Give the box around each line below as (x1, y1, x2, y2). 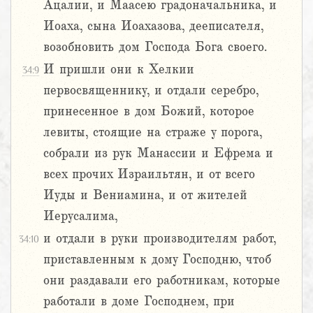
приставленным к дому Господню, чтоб (43, 252, 271, 267)
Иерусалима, (43, 209, 117, 224)
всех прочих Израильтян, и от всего (43, 167, 255, 182)
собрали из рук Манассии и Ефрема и (43, 146, 273, 161)
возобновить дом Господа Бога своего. (43, 40, 267, 54)
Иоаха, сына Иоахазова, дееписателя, (43, 19, 263, 34)
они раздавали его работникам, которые (43, 273, 280, 288)
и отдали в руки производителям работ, (43, 231, 276, 246)
